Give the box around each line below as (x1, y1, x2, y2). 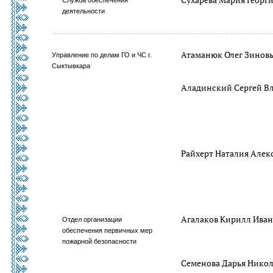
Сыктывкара (52, 62, 90, 69)
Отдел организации (62, 216, 122, 223)
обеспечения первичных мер (62, 227, 153, 234)
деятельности (62, 7, 105, 15)
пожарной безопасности (62, 238, 137, 245)
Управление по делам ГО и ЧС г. (52, 51, 152, 58)
